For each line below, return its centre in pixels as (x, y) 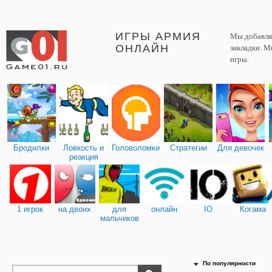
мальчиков (119, 218)
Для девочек (240, 148)
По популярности (229, 263)
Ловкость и (84, 148)
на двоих (75, 209)
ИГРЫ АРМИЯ (158, 36)
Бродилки (32, 148)
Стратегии (188, 148)
